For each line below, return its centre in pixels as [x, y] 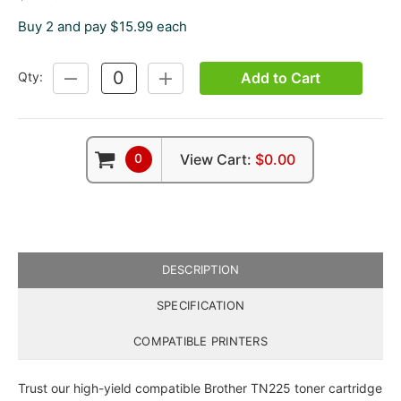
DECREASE [97, 77]
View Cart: [216, 160]
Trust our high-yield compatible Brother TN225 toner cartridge [200, 388]
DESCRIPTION [200, 270]
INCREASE [189, 77]
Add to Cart [281, 77]
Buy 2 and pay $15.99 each [102, 26]
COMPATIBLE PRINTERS [200, 341]
